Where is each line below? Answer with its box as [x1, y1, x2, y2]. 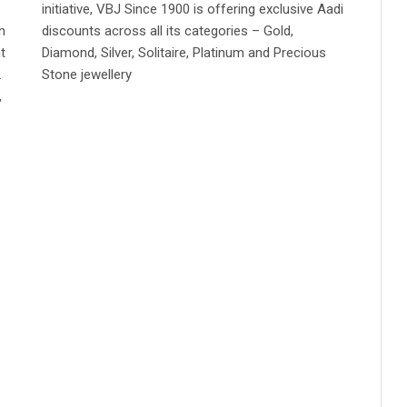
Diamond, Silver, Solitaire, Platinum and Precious [41, 45, 326, 62]
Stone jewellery [41, 66, 132, 84]
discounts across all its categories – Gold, [41, 23, 293, 40]
